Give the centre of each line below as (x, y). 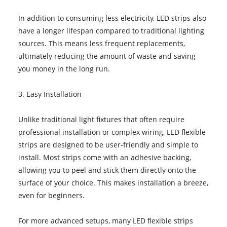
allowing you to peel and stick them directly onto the (107, 170)
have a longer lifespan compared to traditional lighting (111, 30)
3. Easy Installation (50, 94)
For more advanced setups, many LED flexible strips (105, 220)
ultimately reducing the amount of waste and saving (107, 56)
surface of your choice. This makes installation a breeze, (113, 182)
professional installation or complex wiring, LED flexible (112, 132)
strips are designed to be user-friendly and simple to (108, 144)
